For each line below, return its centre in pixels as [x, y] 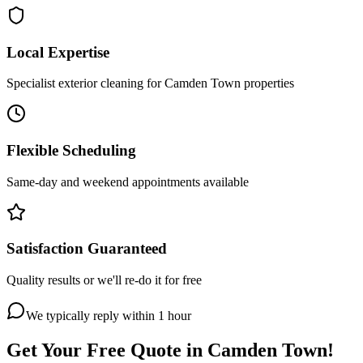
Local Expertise [58, 52]
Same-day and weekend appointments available [128, 181]
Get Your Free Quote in [107, 350]
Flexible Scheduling [71, 150]
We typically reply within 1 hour [109, 316]
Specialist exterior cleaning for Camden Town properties [150, 83]
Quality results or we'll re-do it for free [104, 280]
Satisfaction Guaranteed [87, 249]
